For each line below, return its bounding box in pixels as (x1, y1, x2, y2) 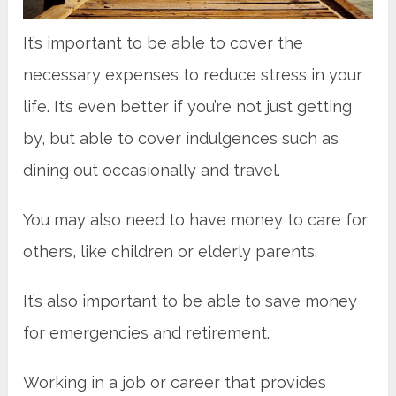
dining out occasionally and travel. (23, 160, 281, 179)
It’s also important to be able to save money (23, 291, 358, 310)
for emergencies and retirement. (23, 323, 270, 342)
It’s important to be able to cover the (23, 33, 304, 52)
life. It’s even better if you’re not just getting (23, 96, 353, 116)
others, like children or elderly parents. (23, 241, 318, 261)
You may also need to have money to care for (23, 209, 369, 229)
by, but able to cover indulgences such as (23, 128, 339, 148)
